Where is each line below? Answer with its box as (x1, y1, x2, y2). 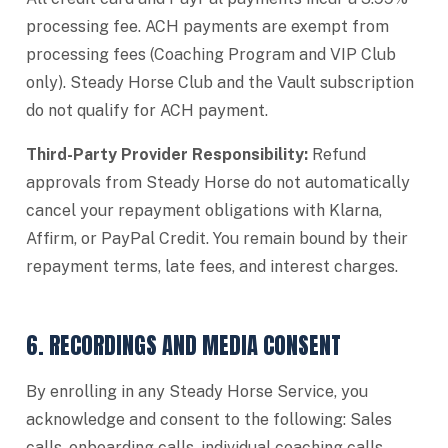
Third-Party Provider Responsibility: (26, 145, 308, 164)
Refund (308, 145, 366, 164)
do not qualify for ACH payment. (26, 101, 268, 120)
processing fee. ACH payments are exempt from (26, 17, 389, 36)
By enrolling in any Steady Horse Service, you (26, 382, 368, 401)
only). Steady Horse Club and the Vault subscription (26, 73, 414, 92)
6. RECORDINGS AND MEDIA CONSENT (26, 329, 341, 362)
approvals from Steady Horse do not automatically (26, 173, 410, 192)
